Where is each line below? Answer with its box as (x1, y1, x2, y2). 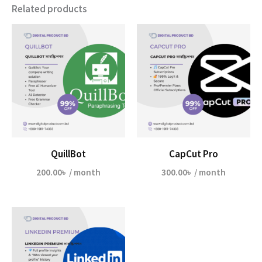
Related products (12, 2, 87, 16)
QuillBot (51, 147, 86, 160)
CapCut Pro (169, 147, 218, 160)
